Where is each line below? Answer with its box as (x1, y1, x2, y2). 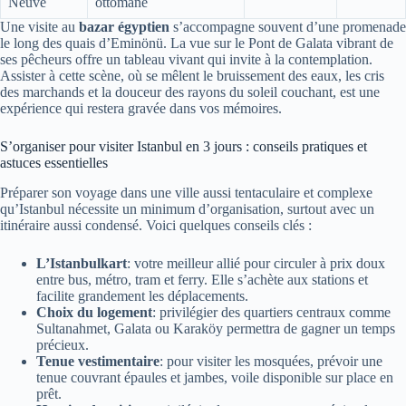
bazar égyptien (79, 19, 169, 35)
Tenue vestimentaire (36, 353, 159, 369)
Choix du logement (36, 304, 152, 320)
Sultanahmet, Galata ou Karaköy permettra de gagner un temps (36, 320, 395, 336)
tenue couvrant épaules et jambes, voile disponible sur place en (36, 369, 393, 385)
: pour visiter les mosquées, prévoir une (159, 353, 382, 369)
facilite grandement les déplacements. (36, 287, 248, 304)
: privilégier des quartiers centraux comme (152, 304, 391, 320)
